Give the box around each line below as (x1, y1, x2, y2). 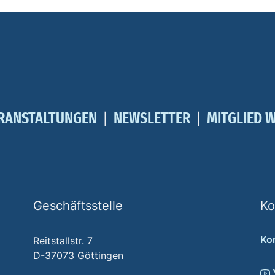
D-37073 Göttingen (33, 249, 123, 261)
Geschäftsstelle (33, 198, 123, 213)
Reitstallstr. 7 (33, 234, 93, 247)
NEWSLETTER (113, 109, 190, 128)
